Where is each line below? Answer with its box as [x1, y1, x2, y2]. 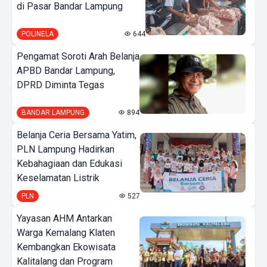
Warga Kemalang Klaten [17, 226, 115, 238]
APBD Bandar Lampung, [17, 64, 115, 76]
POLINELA [21, 29, 54, 38]
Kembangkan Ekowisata [17, 241, 116, 253]
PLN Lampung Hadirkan [17, 143, 114, 155]
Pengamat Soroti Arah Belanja [17, 50, 139, 62]
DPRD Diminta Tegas [17, 79, 104, 91]
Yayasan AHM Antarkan [17, 212, 112, 224]
